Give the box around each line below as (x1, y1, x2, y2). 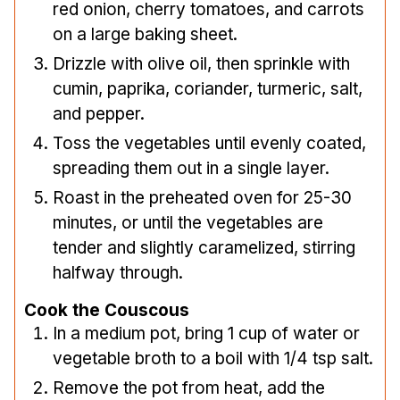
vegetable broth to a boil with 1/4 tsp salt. (53, 347, 373, 369)
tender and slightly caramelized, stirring (53, 237, 355, 259)
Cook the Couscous (24, 299, 189, 321)
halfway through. (53, 262, 183, 284)
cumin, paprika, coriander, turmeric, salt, (53, 79, 362, 100)
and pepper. (53, 104, 145, 125)
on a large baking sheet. (53, 24, 237, 46)
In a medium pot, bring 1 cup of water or (53, 322, 360, 344)
